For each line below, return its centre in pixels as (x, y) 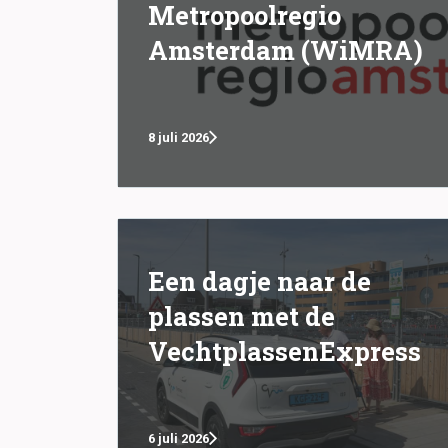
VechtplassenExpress (284, 350)
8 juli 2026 (178, 137)
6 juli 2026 (178, 438)
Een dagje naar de (259, 280)
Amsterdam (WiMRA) (285, 49)
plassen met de (241, 315)
